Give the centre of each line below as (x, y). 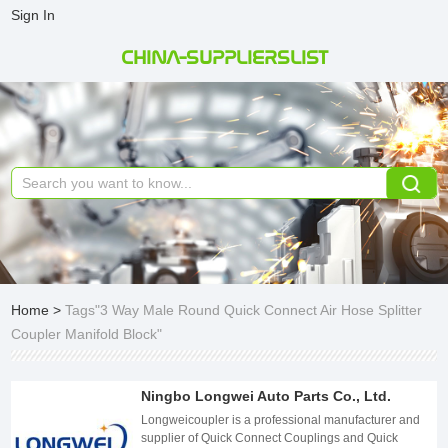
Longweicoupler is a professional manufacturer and (281, 419)
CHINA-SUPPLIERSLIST (224, 57)
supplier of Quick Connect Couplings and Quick (270, 437)
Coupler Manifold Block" (87, 333)
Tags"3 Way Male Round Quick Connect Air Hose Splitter (244, 309)
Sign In (33, 15)
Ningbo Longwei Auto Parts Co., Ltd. (266, 395)
